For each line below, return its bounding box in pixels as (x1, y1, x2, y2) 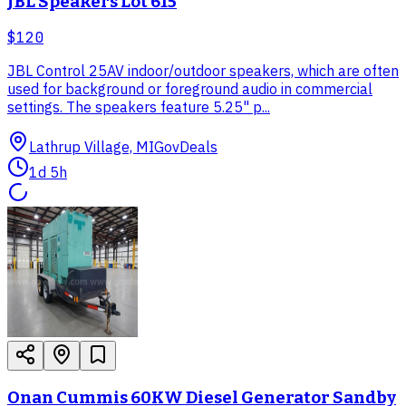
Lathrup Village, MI (29, 138, 154, 157)
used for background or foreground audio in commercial (7, 80, 372, 99)
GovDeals (154, 138, 217, 157)
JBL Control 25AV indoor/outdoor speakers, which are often (7, 62, 399, 81)
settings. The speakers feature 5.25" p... (7, 98, 270, 117)
